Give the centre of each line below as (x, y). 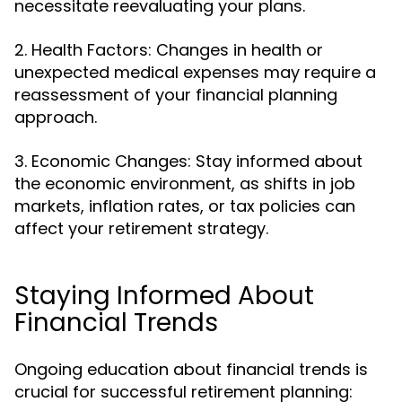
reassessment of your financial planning (176, 95)
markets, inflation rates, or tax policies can (185, 206)
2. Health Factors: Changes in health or (169, 50)
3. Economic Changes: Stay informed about (188, 161)
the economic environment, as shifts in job (185, 184)
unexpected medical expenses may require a (195, 72)
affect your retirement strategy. (141, 228)
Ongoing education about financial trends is (191, 369)
